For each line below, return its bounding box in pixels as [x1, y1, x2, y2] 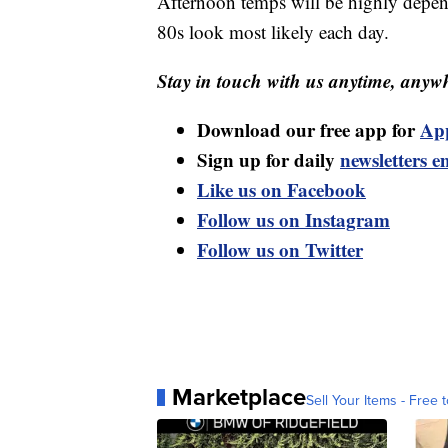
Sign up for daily [197, 146, 340, 174]
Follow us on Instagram [197, 206, 390, 234]
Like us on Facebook [197, 176, 366, 204]
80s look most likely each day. [157, 19, 389, 45]
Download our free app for [197, 116, 420, 144]
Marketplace [172, 379, 306, 415]
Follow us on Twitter [197, 236, 363, 264]
